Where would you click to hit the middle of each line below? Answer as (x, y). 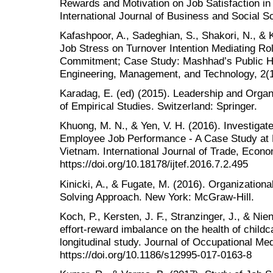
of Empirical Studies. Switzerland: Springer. (158, 106)
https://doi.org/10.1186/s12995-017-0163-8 (156, 254)
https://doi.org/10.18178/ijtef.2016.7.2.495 (154, 164)
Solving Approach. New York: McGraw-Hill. (157, 197)
